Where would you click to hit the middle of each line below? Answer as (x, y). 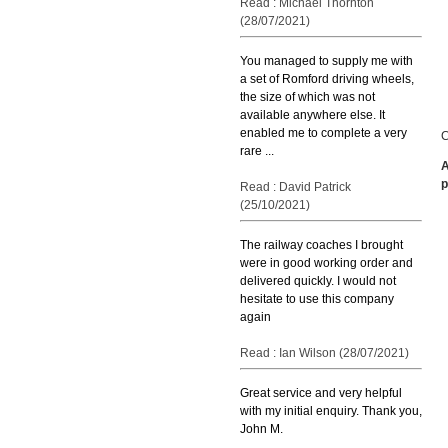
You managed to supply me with (326, 61)
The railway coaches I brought (321, 245)
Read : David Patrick (295, 187)
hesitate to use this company (317, 299)
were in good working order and (326, 263)
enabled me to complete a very (323, 133)
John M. (261, 429)
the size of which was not (307, 97)
